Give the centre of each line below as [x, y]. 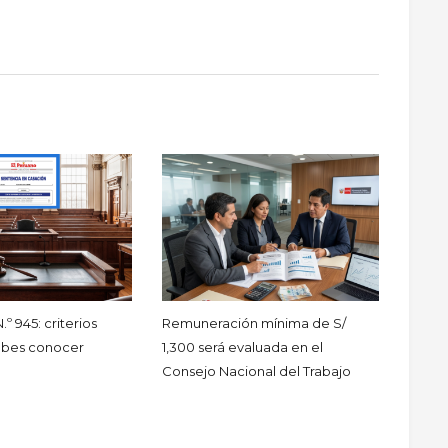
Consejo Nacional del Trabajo [257, 371]
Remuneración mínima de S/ [254, 323]
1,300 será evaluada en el [243, 347]
